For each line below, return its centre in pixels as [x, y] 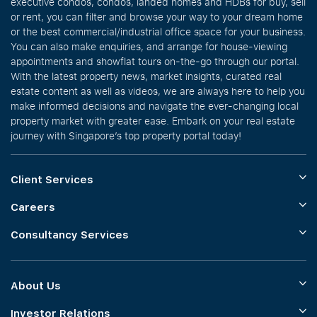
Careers [33, 207]
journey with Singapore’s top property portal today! [126, 136]
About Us [36, 286]
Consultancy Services [70, 235]
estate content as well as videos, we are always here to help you [158, 91]
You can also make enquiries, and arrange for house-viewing [149, 46]
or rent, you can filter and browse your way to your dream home [157, 17]
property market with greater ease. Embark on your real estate [153, 121]
